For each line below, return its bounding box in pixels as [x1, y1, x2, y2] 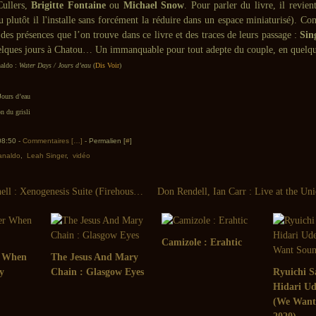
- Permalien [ [83, 137, 126, 145]
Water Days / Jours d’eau [19, 61, 91, 69]
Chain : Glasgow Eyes [50, 267, 144, 277]
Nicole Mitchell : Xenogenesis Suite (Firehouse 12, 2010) [133, 186, 143, 197]
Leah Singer [27, 152, 66, 159]
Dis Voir [95, 61, 119, 69]
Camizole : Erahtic [162, 237, 242, 248]
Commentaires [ [23, 137, 73, 145]
